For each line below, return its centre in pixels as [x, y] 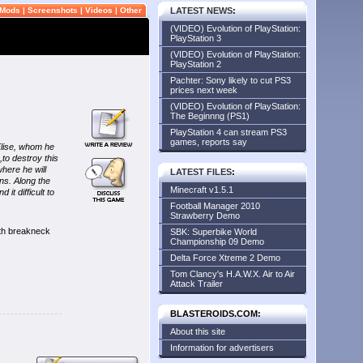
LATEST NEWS [201, 11]
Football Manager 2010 [215, 206]
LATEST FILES [201, 172]
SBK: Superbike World [214, 232]
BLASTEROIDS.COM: [216, 314]
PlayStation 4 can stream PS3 [228, 132]
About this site [198, 331]
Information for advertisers [222, 348]
